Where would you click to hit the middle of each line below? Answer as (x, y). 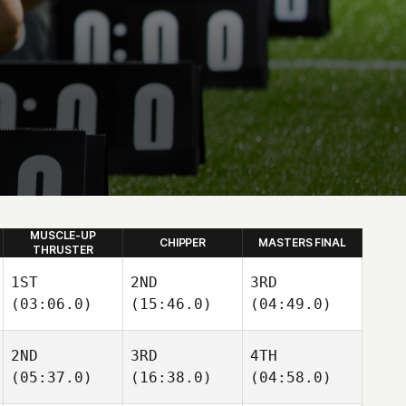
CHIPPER (183, 242)
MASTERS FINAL (302, 242)
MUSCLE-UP (63, 235)
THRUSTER (63, 250)
